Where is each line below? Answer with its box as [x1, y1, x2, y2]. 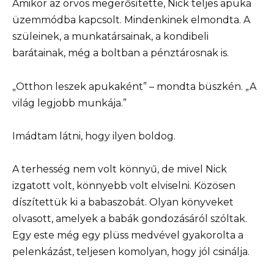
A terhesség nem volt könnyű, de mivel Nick [12, 163, 227, 176]
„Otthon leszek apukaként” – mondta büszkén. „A [12, 80, 256, 92]
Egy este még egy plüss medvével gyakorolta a [12, 229, 243, 242]
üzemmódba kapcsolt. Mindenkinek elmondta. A [12, 14, 250, 26]
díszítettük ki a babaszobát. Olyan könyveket [12, 196, 234, 209]
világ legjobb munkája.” [12, 97, 127, 109]
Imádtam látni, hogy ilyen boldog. [12, 130, 176, 142]
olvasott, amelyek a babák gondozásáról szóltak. [12, 213, 247, 225]
